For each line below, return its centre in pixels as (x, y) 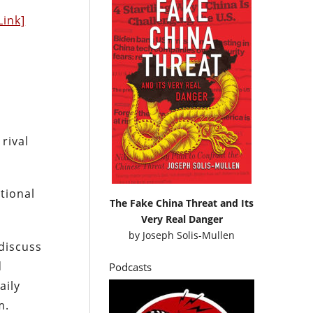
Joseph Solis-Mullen (189, 235)
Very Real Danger (182, 219)
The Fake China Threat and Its (182, 203)
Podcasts (131, 267)
